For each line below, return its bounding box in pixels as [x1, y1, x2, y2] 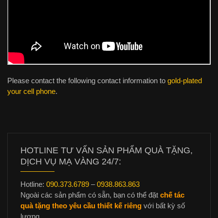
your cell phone [7, 87, 55, 96]
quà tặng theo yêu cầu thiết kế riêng [20, 201, 142, 210]
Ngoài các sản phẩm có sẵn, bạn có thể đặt [20, 191, 160, 200]
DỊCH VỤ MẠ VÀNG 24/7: [20, 157, 121, 167]
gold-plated [167, 76, 202, 85]
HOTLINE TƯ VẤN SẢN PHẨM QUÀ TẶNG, [20, 145, 193, 156]
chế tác [160, 191, 184, 200]
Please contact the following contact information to [7, 76, 167, 85]
